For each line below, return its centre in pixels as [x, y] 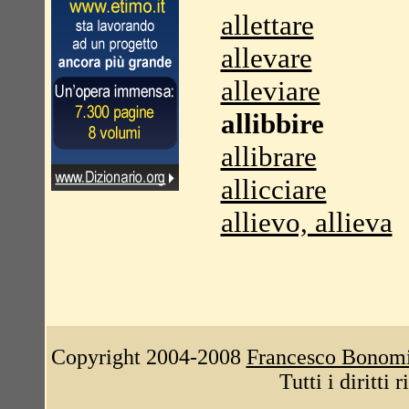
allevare [266, 58]
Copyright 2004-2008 [148, 357]
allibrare [268, 157]
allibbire [272, 124]
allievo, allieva [306, 222]
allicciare [273, 189]
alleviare [270, 91]
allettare [267, 25]
